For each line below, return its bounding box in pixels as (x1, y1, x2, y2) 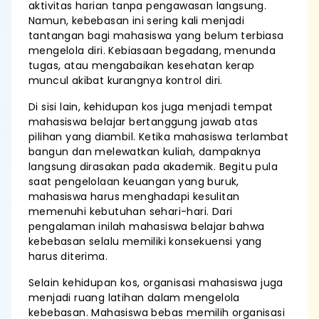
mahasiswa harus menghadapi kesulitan (28, 189, 240, 204)
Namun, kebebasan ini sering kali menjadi (28, 14, 244, 28)
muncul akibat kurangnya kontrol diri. (28, 73, 223, 88)
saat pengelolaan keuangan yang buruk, (28, 174, 239, 189)
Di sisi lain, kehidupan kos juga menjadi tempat (28, 100, 273, 114)
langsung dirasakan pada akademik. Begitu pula (28, 159, 278, 174)
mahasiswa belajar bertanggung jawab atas (28, 115, 258, 129)
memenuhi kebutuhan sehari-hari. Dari (28, 204, 233, 219)
